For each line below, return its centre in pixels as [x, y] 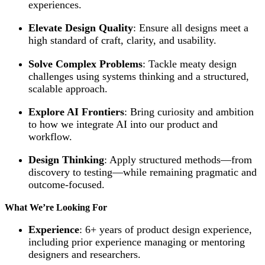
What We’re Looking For [56, 207]
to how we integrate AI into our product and [123, 125]
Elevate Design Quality [81, 28]
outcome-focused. [67, 185]
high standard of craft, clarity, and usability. [122, 41]
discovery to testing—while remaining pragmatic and [143, 172]
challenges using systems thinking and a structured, [139, 76]
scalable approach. [68, 88]
